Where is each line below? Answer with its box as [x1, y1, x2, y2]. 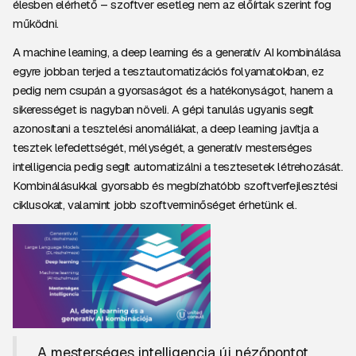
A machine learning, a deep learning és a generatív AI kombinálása [13, 44, 342, 60]
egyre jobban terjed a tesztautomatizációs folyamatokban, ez [13, 64, 324, 79]
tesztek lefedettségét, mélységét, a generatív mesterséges [13, 140, 312, 155]
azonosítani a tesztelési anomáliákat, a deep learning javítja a [13, 121, 319, 136]
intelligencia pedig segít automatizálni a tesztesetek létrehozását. [13, 159, 343, 174]
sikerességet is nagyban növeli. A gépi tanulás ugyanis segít [13, 102, 315, 117]
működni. [13, 16, 64, 31]
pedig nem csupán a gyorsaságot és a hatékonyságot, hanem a [13, 83, 333, 98]
